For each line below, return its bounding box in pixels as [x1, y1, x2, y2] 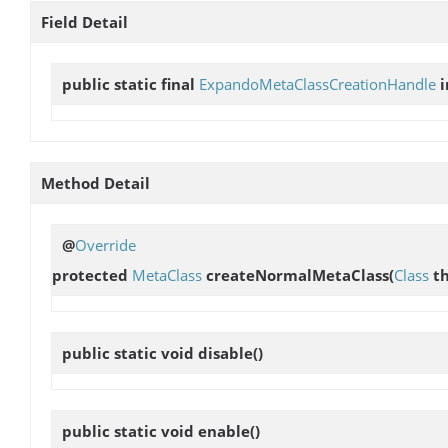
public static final [62, 73, 199, 94]
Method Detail [41, 172, 150, 193]
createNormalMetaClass [206, 264, 389, 285]
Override [75, 234, 136, 255]
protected [52, 264, 132, 285]
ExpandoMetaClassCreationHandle [199, 73, 436, 94]
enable [198, 421, 250, 442]
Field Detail [41, 11, 128, 32]
